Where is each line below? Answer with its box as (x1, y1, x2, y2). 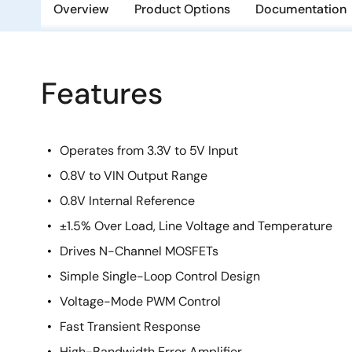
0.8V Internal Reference (60, 192, 195, 209)
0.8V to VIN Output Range (60, 167, 207, 184)
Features (41, 74, 163, 113)
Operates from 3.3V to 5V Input (60, 142, 238, 159)
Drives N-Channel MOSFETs (60, 243, 218, 259)
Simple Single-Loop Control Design (60, 268, 260, 284)
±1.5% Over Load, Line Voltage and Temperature (60, 218, 332, 234)
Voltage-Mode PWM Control (60, 293, 221, 310)
